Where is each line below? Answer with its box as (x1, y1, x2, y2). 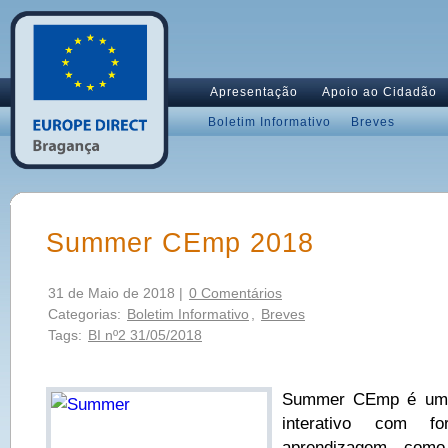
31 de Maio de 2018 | (48, 285, 187, 301)
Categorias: (48, 306, 125, 322)
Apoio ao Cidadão (322, 85, 437, 99)
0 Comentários (189, 285, 282, 301)
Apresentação (210, 85, 298, 99)
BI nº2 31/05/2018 (88, 327, 202, 343)
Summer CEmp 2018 (46, 228, 314, 258)
